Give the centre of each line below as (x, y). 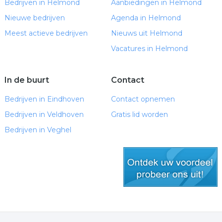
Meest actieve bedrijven (46, 33)
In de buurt (27, 80)
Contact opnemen (143, 99)
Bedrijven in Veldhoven (44, 114)
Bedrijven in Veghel (38, 130)
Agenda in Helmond (146, 18)
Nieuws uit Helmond (146, 33)
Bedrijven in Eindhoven (44, 99)
